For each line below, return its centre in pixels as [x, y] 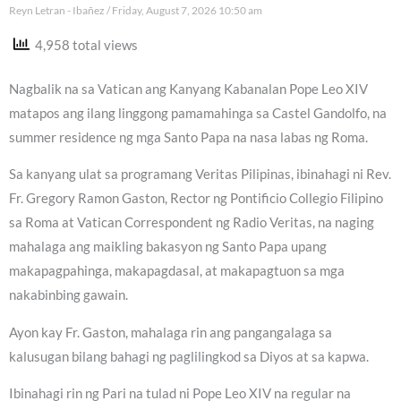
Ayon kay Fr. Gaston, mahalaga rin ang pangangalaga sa [171, 332]
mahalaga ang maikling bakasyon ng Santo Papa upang [168, 247]
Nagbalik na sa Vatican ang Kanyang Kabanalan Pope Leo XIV [188, 89]
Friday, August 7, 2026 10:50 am [186, 11]
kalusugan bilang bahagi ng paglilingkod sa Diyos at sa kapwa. [189, 356]
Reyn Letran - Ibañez [58, 11]
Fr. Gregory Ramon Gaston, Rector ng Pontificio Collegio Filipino [196, 199]
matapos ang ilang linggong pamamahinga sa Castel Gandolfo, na [198, 113]
